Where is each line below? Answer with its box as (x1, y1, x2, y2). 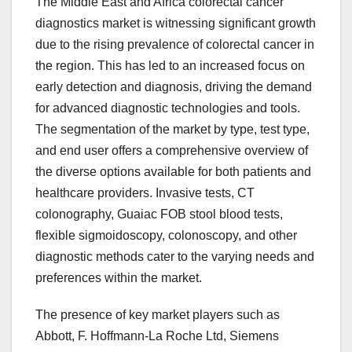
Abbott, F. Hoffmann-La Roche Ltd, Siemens (35, 329, 279, 343)
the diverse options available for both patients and (35, 165, 311, 179)
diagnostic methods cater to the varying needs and (35, 250, 314, 264)
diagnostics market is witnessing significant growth (35, 16, 316, 31)
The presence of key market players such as (35, 308, 280, 322)
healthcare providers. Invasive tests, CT (35, 186, 255, 200)
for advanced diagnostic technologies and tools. (35, 101, 300, 115)
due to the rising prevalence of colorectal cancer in (35, 38, 314, 52)
